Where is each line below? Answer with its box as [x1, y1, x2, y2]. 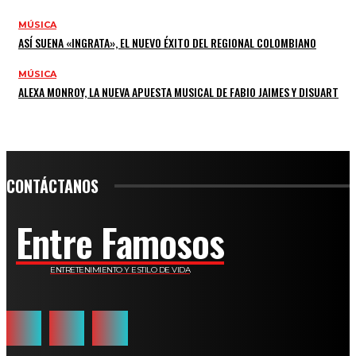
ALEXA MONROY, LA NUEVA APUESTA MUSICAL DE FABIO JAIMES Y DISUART [18, 83, 339, 100]
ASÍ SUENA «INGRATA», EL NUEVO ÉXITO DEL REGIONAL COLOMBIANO [18, 33, 316, 51]
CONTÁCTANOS [6, 173, 99, 198]
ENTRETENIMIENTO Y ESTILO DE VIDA [50, 264, 190, 275]
